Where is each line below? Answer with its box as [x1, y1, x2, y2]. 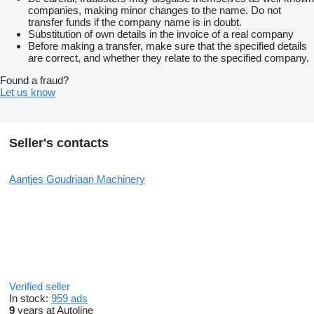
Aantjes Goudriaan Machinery [9, 173, 145, 186]
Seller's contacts [9, 136, 109, 151]
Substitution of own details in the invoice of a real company [28, 28, 294, 41]
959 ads [51, 292, 88, 305]
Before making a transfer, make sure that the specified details [28, 40, 307, 53]
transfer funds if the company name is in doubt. [28, 16, 242, 29]
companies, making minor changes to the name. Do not [28, 4, 281, 17]
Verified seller [9, 280, 73, 293]
